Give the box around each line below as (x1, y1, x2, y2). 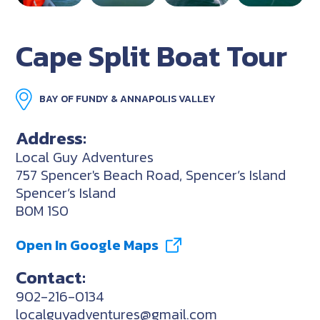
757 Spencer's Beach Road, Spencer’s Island (16, 164, 286, 186)
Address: (16, 124, 87, 151)
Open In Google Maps (16, 234, 159, 256)
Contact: (16, 263, 86, 291)
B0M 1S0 (16, 199, 69, 221)
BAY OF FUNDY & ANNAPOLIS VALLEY (39, 91, 216, 106)
